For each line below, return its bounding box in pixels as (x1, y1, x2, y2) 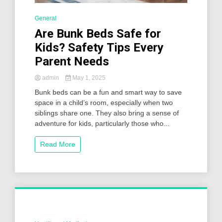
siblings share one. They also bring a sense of (35, 109, 179, 117)
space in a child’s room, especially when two (35, 99, 173, 107)
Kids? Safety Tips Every (35, 41, 164, 55)
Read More (40, 140, 75, 149)
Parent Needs (35, 55, 109, 69)
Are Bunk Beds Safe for (35, 27, 161, 41)
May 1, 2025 (70, 74, 106, 82)
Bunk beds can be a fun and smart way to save (35, 88, 182, 97)
